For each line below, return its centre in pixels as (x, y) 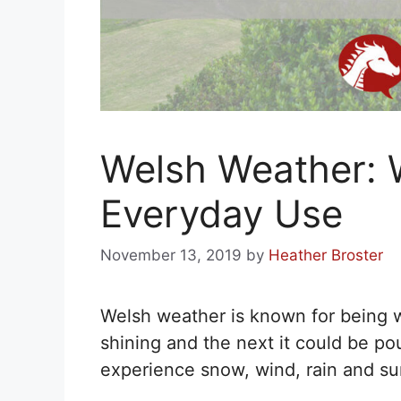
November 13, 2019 (171, 255)
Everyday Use (222, 213)
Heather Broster (326, 255)
